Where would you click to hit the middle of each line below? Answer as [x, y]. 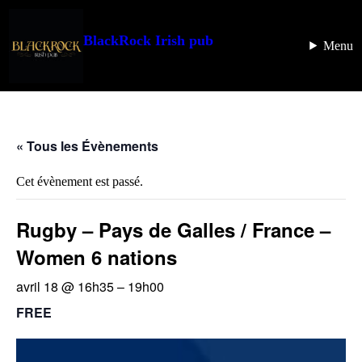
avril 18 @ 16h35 [65, 287]
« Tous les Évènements [87, 146]
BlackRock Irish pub [148, 41]
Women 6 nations [97, 257]
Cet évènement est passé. [80, 182]
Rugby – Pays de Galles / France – [173, 230]
